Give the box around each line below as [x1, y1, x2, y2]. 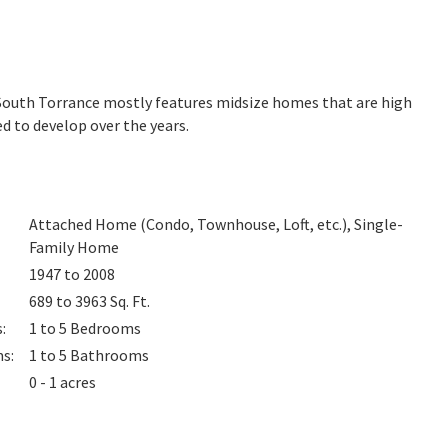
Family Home [29, 237, 120, 257]
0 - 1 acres [29, 372, 97, 392]
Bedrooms [70, 318, 142, 338]
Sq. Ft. [110, 291, 151, 311]
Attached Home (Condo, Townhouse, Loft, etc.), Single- [29, 214, 404, 234]
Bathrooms [70, 345, 150, 365]
